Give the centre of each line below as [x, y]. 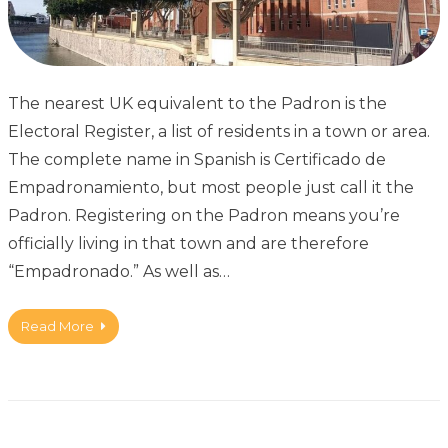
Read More [57, 326]
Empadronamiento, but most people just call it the [211, 188]
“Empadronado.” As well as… [119, 272]
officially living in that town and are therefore [190, 244]
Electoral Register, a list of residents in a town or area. [219, 132]
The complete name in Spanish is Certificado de [197, 160]
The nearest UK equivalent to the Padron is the [197, 104]
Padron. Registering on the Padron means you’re [204, 216]
